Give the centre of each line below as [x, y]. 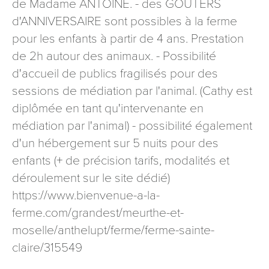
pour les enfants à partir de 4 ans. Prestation [128, 39]
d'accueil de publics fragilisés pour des [115, 74]
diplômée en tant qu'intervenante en [108, 108]
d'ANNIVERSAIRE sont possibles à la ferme [125, 21]
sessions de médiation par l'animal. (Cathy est [132, 91]
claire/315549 [47, 248]
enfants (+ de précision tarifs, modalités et [121, 161]
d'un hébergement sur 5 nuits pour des [115, 143]
